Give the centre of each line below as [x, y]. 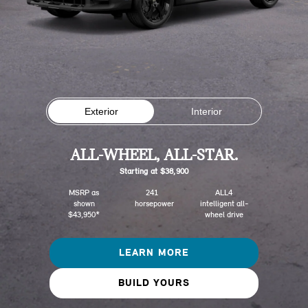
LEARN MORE [154, 254]
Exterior [101, 112]
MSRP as [84, 194]
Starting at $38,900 [154, 172]
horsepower [154, 205]
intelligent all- [224, 205]
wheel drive [224, 216]
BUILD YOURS [154, 284]
